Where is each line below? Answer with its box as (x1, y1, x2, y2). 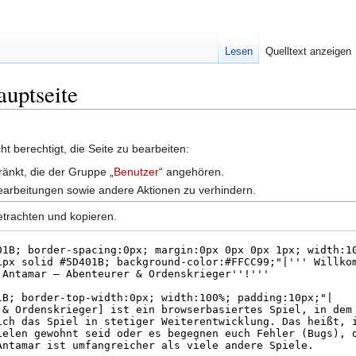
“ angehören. (159, 164, 225, 178)
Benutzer (114, 164, 160, 178)
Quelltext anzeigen (265, 45, 351, 57)
